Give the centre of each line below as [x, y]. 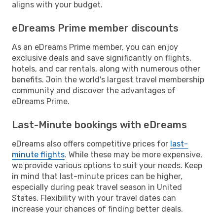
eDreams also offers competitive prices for [91, 144]
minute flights [38, 154]
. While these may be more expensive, [133, 154]
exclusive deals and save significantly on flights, [102, 58]
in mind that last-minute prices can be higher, [97, 176]
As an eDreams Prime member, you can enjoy [95, 47]
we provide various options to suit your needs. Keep [107, 165]
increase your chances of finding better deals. [97, 209]
